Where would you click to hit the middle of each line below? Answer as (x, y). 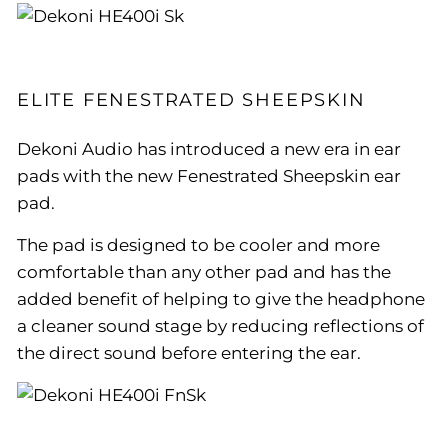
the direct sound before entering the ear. (189, 352)
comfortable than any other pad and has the (204, 271)
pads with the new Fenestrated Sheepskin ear (209, 175)
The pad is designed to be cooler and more (198, 244)
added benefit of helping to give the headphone (221, 298)
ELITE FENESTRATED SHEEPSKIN (191, 99)
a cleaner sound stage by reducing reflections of (220, 325)
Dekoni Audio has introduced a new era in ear (209, 148)
